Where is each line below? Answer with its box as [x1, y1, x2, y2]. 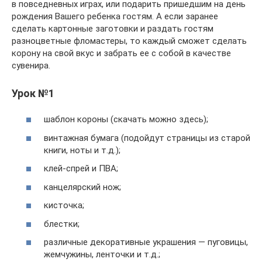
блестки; [44, 218, 80, 229]
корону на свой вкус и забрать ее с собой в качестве [12, 47, 231, 58]
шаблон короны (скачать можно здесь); [44, 114, 208, 125]
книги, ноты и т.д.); [44, 144, 120, 156]
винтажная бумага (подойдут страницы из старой [44, 132, 250, 143]
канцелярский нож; [44, 181, 121, 192]
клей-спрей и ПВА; [44, 163, 118, 174]
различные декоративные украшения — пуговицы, [44, 237, 248, 248]
